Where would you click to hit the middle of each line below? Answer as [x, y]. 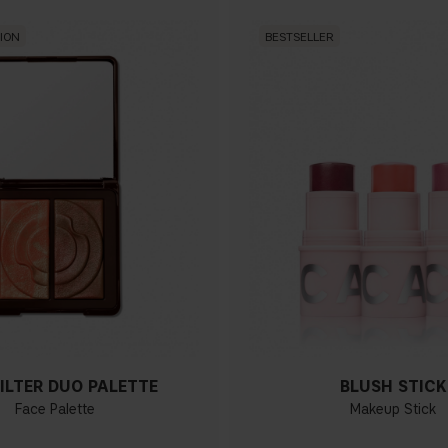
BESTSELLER [299, 36]
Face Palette [54, 409]
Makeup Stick [393, 409]
